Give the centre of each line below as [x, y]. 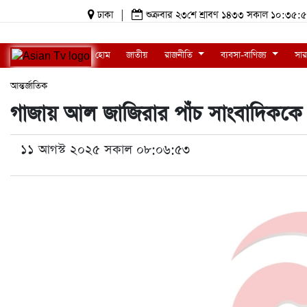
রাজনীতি [180, 55]
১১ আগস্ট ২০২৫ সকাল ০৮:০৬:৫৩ [105, 150]
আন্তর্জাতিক [29, 86]
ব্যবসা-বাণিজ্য [245, 55]
